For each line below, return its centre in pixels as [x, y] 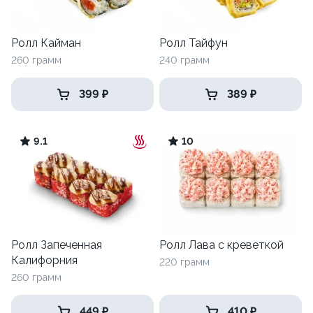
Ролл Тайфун [194, 43]
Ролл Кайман [46, 43]
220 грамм [184, 262]
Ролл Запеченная [57, 245]
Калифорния [44, 261]
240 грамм [184, 60]
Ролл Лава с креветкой [221, 245]
